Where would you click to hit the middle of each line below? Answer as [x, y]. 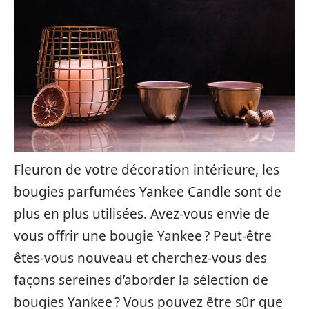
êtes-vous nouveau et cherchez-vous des [140, 258]
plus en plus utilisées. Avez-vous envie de [142, 214]
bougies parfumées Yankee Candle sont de [148, 192]
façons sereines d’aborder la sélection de [141, 280]
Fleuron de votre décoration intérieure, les [147, 170]
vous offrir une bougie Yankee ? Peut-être [143, 236]
